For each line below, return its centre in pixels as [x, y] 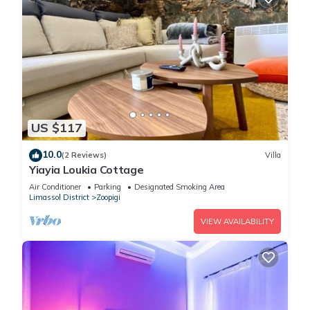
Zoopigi [108, 197]
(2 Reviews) [84, 155]
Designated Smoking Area [180, 186]
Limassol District [59, 197]
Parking [108, 186]
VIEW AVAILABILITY [237, 221]
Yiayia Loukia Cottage [86, 169]
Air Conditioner [55, 186]
